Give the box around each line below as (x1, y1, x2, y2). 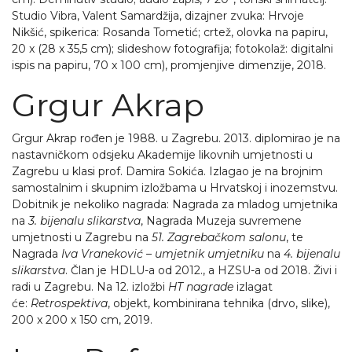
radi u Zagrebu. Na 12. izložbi (12, 280, 168, 294)
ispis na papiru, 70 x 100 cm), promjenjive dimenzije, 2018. (12, 58, 326, 72)
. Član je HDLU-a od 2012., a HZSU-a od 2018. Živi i (65, 263, 337, 277)
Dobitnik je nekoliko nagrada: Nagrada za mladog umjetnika (12, 197, 338, 211)
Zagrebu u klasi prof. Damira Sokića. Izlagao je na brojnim (12, 164, 323, 178)
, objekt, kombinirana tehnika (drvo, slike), (108, 296, 330, 310)
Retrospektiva (31, 296, 108, 310)
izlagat (233, 280, 273, 294)
